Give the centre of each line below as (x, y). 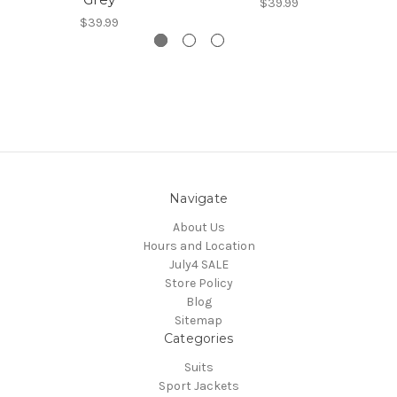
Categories (198, 338)
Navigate (198, 198)
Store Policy (198, 283)
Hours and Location (198, 245)
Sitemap (198, 320)
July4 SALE (198, 264)
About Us (198, 227)
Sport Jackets (198, 385)
